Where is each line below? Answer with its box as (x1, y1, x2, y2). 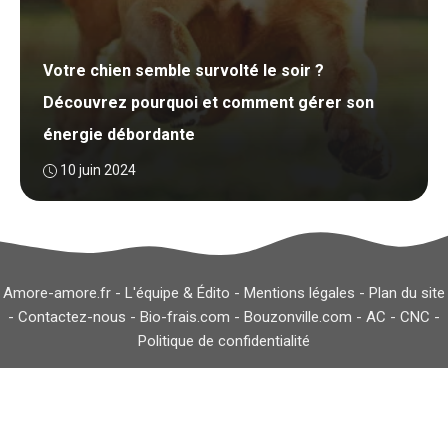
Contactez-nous (18, 307, 126, 326)
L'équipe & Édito (125, 283, 230, 302)
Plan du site (369, 283, 445, 302)
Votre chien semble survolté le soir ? (42, 61, 324, 80)
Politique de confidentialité (138, 331, 310, 350)
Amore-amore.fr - (3, 283, 125, 302)
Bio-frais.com (140, 307, 230, 326)
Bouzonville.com (244, 307, 352, 326)
